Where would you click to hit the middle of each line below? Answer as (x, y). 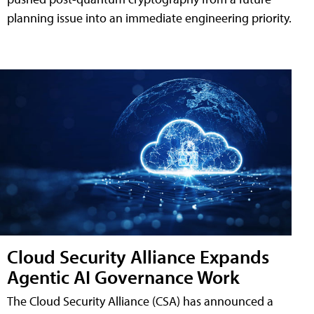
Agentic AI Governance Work (123, 277)
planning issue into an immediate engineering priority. (149, 18)
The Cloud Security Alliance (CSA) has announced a (140, 301)
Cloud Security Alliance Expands (138, 257)
